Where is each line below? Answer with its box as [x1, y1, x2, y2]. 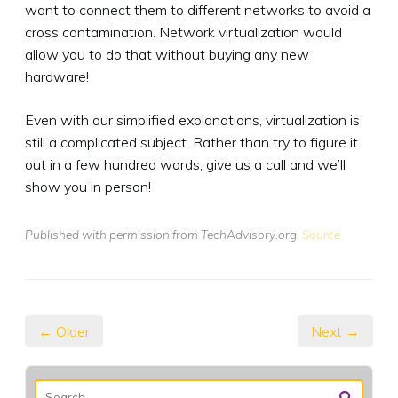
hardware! [25, 67, 89, 85]
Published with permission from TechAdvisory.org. [25, 226, 302, 242]
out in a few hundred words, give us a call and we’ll [25, 155, 346, 173]
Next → [311, 322, 360, 340]
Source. [302, 226, 343, 242]
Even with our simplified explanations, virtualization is [25, 110, 360, 129]
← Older [38, 322, 90, 340]
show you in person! [25, 177, 151, 195]
